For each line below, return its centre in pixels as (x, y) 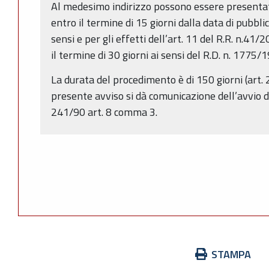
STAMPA (231, 255)
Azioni (32, 254)
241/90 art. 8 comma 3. (104, 112)
